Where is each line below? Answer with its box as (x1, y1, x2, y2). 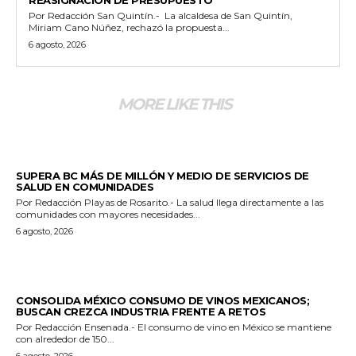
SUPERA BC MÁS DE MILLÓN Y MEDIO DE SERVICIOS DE (16, 168, 309, 182)
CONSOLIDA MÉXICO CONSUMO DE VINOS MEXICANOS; (16, 293, 309, 307)
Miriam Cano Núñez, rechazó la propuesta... (29, 21, 230, 33)
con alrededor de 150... (16, 332, 114, 345)
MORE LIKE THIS (118, 94, 231, 114)
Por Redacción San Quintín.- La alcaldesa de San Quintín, (29, 9, 97, 21)
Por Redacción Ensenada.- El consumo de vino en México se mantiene (16, 320, 84, 333)
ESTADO (16, 157, 57, 168)
